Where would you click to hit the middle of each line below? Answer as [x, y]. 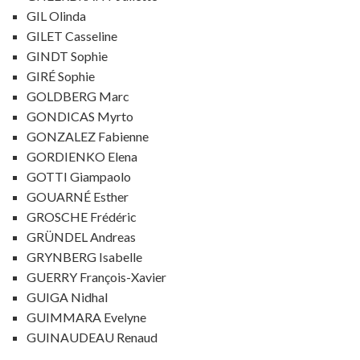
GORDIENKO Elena [82, 156]
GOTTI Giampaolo [78, 176]
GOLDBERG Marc [78, 96]
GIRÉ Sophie [60, 76]
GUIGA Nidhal [67, 297]
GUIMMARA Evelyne [86, 317]
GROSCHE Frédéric [81, 217]
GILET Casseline [72, 36]
